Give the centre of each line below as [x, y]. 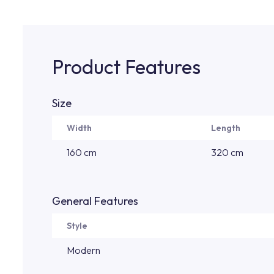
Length [226, 128]
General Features [95, 201]
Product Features [126, 67]
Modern [83, 250]
